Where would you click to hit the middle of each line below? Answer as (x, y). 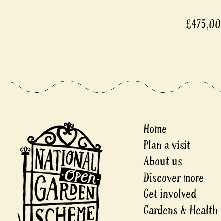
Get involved (169, 194)
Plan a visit (166, 146)
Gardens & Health (180, 211)
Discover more (173, 178)
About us (162, 162)
